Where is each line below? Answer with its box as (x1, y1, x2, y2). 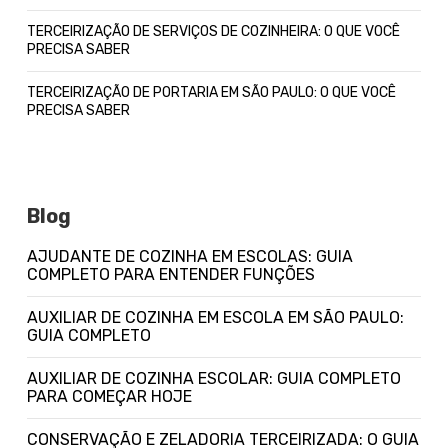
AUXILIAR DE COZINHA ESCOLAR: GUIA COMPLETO (27, 369, 39, 388)
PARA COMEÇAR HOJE (27, 387, 193, 406)
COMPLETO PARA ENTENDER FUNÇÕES (27, 265, 316, 284)
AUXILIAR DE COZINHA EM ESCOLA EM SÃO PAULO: (27, 308, 39, 327)
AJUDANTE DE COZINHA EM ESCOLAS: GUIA (27, 247, 39, 266)
